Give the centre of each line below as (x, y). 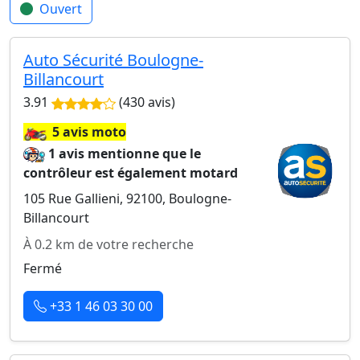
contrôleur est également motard (131, 173)
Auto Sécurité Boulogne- (113, 60)
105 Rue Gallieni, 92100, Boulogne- (127, 198)
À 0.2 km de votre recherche (108, 244)
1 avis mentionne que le (125, 153)
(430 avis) (145, 102)
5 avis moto (89, 132)
